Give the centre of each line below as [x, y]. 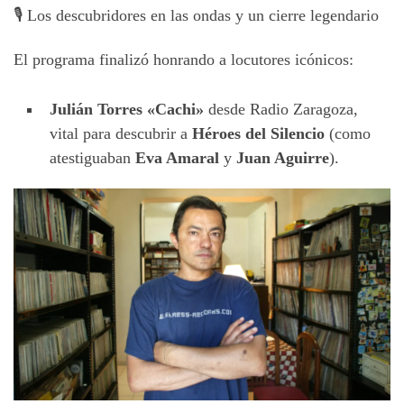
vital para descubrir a [121, 134]
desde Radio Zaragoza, [281, 110]
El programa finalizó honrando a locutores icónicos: [184, 60]
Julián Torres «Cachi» [127, 110]
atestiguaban [92, 158]
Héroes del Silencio [258, 134]
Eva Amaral [177, 158]
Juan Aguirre [283, 158]
